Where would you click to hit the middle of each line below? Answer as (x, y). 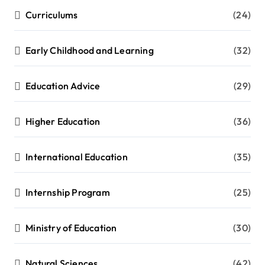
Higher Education (63, 122)
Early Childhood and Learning (90, 51)
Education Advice (63, 86)
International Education (77, 157)
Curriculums (52, 15)
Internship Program (68, 193)
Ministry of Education (71, 228)
